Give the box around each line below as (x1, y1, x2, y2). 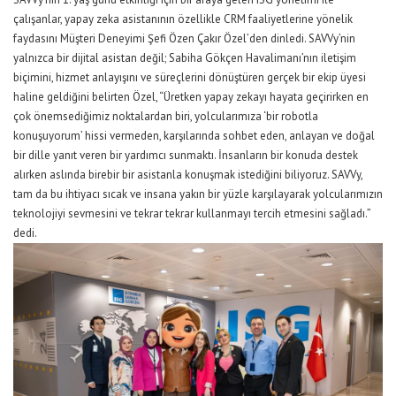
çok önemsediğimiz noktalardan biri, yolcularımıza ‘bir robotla (13, 108, 318, 124)
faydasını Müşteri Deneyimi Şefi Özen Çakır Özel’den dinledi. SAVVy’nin (13, 30, 355, 46)
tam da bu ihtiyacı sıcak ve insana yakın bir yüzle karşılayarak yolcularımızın (13, 186, 383, 202)
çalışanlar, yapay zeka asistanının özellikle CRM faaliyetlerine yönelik (13, 11, 353, 27)
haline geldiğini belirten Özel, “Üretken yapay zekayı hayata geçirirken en (13, 88, 369, 104)
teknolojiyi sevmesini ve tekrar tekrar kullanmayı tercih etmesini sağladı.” (13, 205, 370, 221)
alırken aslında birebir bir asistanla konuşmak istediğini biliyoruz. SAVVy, (13, 166, 362, 182)
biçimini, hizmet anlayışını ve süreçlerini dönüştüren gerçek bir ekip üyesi (13, 69, 366, 85)
